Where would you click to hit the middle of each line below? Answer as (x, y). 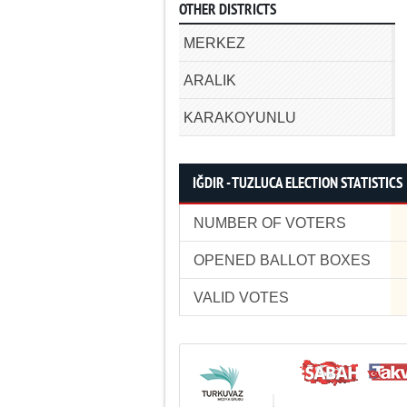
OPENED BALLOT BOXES (282, 260)
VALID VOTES (241, 298)
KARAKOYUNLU (240, 118)
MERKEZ (214, 43)
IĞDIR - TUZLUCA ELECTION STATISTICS (298, 184)
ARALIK (210, 80)
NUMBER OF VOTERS (270, 223)
